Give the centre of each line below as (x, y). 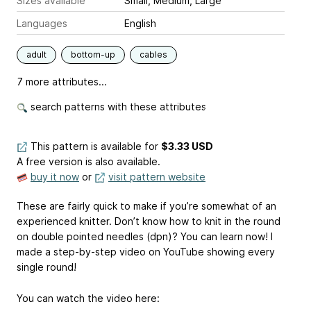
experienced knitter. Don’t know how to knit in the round (149, 221)
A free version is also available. (89, 162)
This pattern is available (86, 146)
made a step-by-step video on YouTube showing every (146, 252)
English (140, 24)
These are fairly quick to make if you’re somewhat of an (146, 206)
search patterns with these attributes (117, 107)
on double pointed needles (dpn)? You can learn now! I (145, 237)
